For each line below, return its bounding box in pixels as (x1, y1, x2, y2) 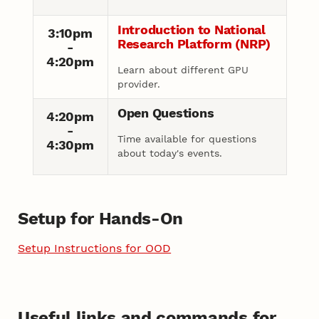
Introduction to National (117, 21, 266, 37)
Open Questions (117, 105, 214, 120)
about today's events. (117, 147, 222, 159)
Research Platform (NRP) (117, 36, 271, 51)
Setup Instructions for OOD (18, 241, 172, 255)
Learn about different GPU (117, 63, 249, 75)
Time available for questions (117, 132, 256, 145)
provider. (117, 78, 160, 90)
